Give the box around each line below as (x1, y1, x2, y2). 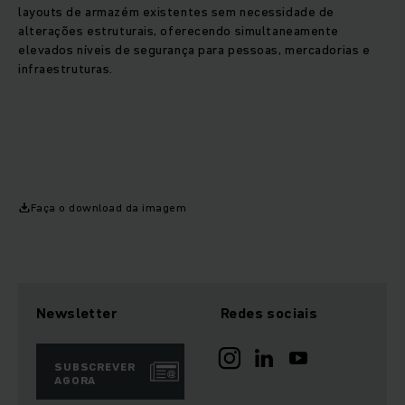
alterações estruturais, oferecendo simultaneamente (18, 22, 339, 41)
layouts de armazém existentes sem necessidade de (18, 3, 334, 22)
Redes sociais (221, 303, 318, 324)
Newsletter (36, 303, 118, 324)
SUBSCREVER (54, 359, 136, 375)
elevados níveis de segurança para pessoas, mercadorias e (18, 41, 371, 60)
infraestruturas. (18, 60, 117, 79)
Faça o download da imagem (31, 200, 186, 216)
